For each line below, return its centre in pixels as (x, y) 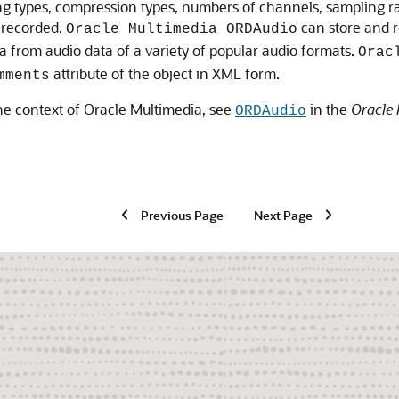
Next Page (283, 215)
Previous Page (182, 215)
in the (329, 109)
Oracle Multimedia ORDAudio (182, 29)
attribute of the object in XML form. (165, 73)
